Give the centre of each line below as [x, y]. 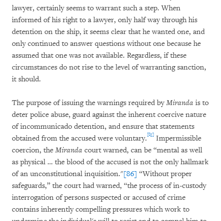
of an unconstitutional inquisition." [68, 174]
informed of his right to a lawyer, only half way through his [105, 20]
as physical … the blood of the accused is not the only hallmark [110, 162]
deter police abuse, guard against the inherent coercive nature [109, 115]
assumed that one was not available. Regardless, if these [99, 55]
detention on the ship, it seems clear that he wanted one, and [108, 32]
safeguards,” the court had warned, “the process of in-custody [109, 186]
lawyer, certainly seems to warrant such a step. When [96, 8]
